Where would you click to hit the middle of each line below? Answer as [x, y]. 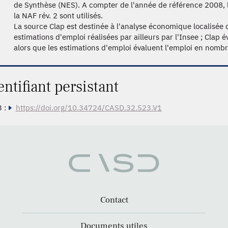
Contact [114, 200]
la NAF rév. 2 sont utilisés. [59, 15]
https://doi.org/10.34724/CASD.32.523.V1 [89, 107]
